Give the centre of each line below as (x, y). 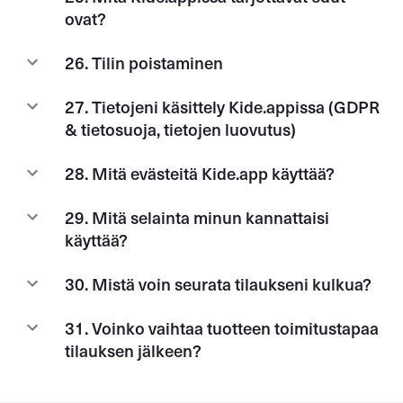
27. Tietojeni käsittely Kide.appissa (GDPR (222, 106)
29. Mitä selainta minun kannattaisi (197, 217)
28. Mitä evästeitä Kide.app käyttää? (200, 173)
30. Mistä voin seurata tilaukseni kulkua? (218, 283)
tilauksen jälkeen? (133, 350)
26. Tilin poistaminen (144, 62)
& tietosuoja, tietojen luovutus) (180, 129)
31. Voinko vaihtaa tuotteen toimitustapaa (222, 327)
